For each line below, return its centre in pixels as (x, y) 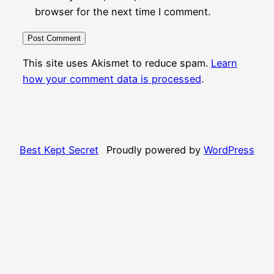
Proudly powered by (155, 150)
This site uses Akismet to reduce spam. (117, 63)
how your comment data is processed (112, 79)
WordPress (229, 150)
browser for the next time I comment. (122, 11)
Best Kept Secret (59, 150)
